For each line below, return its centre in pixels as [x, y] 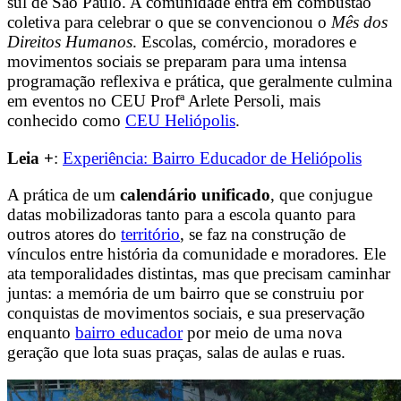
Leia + [30, 158]
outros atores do [64, 234]
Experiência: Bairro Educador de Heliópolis [212, 158]
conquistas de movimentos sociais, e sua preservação [186, 312]
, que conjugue [321, 194]
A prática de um [64, 194]
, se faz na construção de [263, 234]
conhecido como [66, 121]
